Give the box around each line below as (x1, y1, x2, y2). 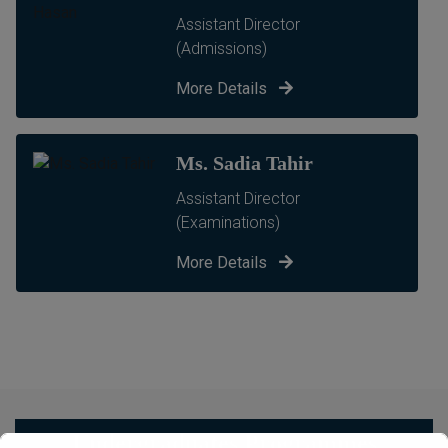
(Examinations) (175, 213, 280, 233)
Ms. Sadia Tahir (175, 152, 313, 175)
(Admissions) (175, 39, 267, 59)
